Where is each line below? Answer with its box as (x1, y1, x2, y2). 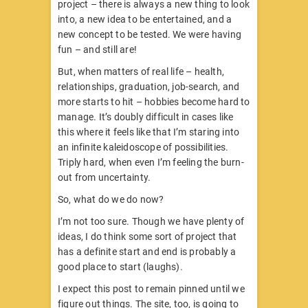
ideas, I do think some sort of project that (58, 230, 237, 242)
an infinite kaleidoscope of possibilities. (58, 141, 229, 153)
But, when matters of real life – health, (58, 65, 224, 77)
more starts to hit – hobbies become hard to (58, 96, 250, 107)
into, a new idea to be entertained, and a (58, 13, 232, 25)
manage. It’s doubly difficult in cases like (58, 111, 234, 122)
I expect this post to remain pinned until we (58, 283, 245, 294)
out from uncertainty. (58, 171, 151, 183)
